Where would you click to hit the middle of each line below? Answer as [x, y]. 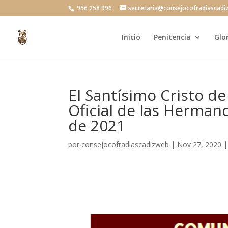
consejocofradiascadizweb [125, 144]
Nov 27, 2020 [199, 144]
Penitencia [172, 37]
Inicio [131, 37]
